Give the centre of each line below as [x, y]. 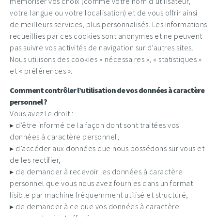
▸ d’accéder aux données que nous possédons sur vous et [107, 148]
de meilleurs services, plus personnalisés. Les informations [108, 24]
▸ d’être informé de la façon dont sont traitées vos [94, 125]
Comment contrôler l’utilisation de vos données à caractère [107, 90]
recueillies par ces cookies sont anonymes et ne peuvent [106, 36]
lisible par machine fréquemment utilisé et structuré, [99, 195]
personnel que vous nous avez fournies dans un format [101, 183]
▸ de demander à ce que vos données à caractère [94, 206]
